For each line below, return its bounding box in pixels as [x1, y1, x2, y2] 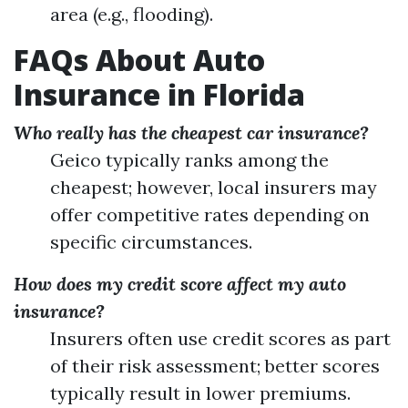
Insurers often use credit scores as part [50, 327, 391, 350]
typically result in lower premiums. [50, 382, 351, 404]
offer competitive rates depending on [50, 203, 370, 226]
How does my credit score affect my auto [14, 272, 346, 295]
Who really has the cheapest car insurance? [14, 121, 369, 144]
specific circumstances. [50, 230, 252, 253]
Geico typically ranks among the [50, 148, 329, 171]
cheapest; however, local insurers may [50, 176, 377, 199]
